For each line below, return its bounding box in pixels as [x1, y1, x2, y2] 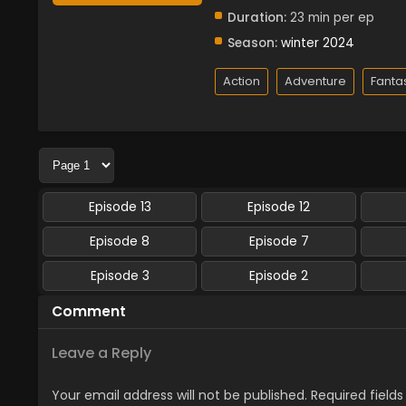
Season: [227, 34, 277, 52]
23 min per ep [286, 8, 374, 26]
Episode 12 [247, 197, 311, 216]
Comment [52, 301, 126, 321]
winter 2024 [281, 34, 354, 52]
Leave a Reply [52, 342, 151, 363]
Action [223, 72, 260, 90]
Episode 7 [248, 231, 309, 250]
